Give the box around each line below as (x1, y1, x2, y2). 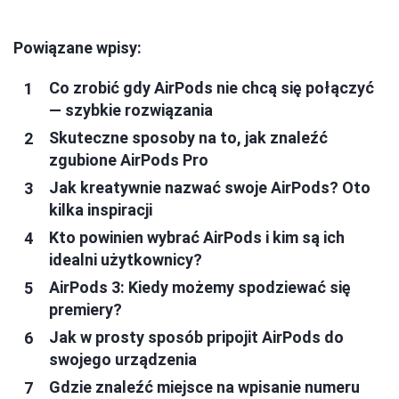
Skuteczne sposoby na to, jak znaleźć (49, 128, 328, 148)
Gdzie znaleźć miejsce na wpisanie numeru (49, 378, 360, 397)
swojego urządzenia (49, 350, 197, 370)
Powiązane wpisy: (13, 38, 142, 58)
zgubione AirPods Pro (49, 151, 208, 170)
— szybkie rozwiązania (49, 101, 213, 120)
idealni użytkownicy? (49, 250, 202, 270)
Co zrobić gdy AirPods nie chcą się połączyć (49, 78, 374, 98)
